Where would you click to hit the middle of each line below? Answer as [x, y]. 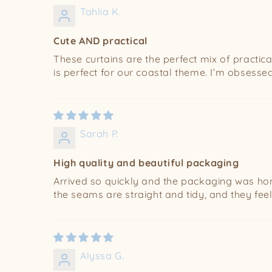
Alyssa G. [102, 256]
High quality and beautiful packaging [146, 163]
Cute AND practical [100, 41]
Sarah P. [100, 134]
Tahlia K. [101, 12]
